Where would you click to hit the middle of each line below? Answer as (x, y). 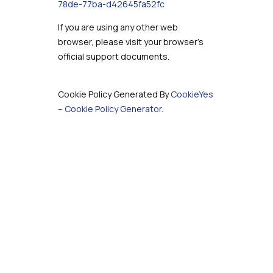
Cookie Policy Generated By (114, 94)
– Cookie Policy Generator (109, 109)
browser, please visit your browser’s (130, 42)
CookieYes (192, 94)
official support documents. (113, 56)
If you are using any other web (118, 27)
